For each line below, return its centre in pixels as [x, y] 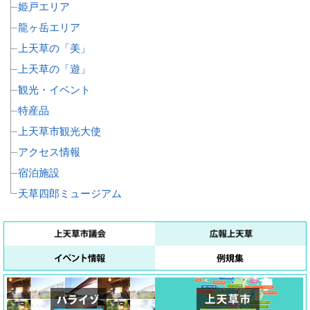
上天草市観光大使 [60, 131]
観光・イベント [54, 90]
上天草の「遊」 [54, 69]
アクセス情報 [49, 152]
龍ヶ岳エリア [49, 28]
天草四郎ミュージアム [70, 194]
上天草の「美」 [54, 48]
